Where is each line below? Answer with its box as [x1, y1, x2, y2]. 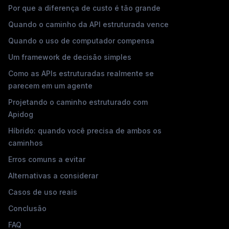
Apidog [8, 109, 33, 119]
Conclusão [8, 203, 47, 213]
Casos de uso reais [8, 187, 77, 196]
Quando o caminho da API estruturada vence [8, 19, 169, 29]
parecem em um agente [8, 81, 93, 90]
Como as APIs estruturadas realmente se [8, 68, 154, 78]
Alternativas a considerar [8, 171, 98, 180]
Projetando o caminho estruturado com [8, 97, 148, 106]
